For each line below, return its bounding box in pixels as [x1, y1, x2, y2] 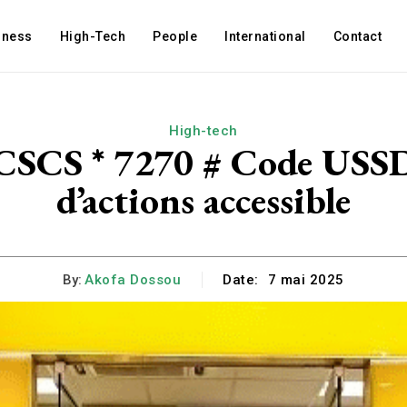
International [224, 29, 306, 44]
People [153, 29, 198, 44]
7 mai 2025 [267, 272, 344, 289]
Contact [333, 29, 382, 44]
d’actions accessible [56, 175, 351, 225]
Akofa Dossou [84, 271, 182, 288]
